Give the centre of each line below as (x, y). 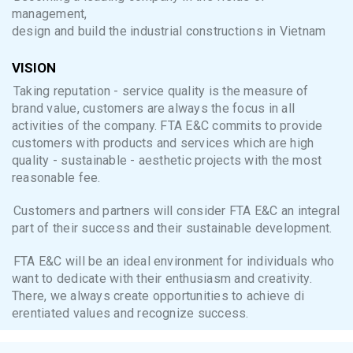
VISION (34, 68)
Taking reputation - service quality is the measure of (161, 91)
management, (50, 14)
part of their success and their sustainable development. (172, 229)
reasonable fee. (56, 178)
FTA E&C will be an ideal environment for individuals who (174, 262)
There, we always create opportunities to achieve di (158, 296)
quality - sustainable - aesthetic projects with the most (167, 161)
